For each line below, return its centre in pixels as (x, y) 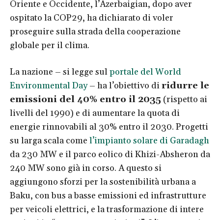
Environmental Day (49, 86)
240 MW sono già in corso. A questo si (86, 168)
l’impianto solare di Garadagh (149, 141)
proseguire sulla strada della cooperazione (95, 32)
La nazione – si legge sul (60, 72)
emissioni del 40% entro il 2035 (85, 99)
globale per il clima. (50, 45)
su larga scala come (50, 141)
